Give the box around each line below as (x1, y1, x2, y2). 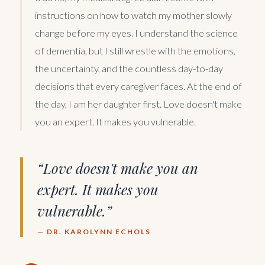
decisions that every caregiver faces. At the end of (35, 80, 242, 92)
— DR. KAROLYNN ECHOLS (37, 227, 151, 236)
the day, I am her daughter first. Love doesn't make (35, 98, 242, 109)
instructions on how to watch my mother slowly (35, 9, 232, 21)
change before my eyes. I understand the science (35, 27, 238, 38)
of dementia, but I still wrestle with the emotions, (35, 44, 235, 56)
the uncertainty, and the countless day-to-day (35, 62, 223, 74)
